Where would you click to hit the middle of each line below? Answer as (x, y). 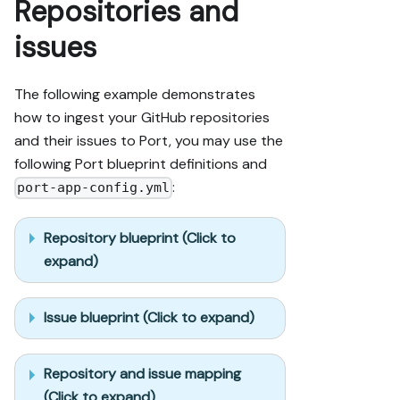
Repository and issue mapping (142, 374)
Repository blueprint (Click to (140, 237)
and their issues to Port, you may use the (149, 140)
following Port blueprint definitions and (141, 163)
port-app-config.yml (94, 188)
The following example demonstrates (135, 94)
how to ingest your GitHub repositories (142, 117)
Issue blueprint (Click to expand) (149, 318)
